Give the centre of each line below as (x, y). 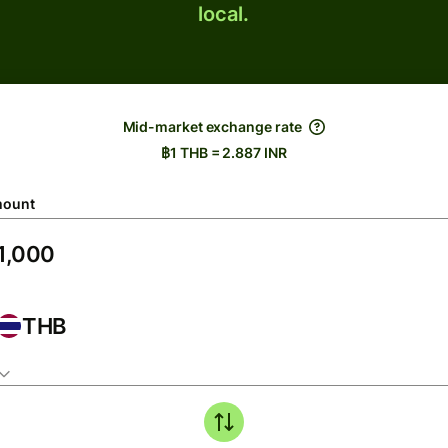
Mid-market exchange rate (212, 126)
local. (223, 14)
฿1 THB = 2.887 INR (224, 152)
